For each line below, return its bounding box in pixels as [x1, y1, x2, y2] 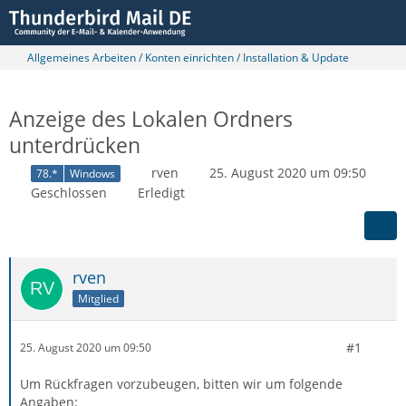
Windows [70, 165, 115, 181]
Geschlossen [31, 183, 107, 201]
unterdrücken [9, 130, 140, 159]
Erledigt [138, 183, 185, 201]
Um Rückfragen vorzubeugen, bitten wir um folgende [20, 374, 343, 392]
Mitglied [78, 290, 119, 306]
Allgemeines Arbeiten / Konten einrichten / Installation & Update [27, 50, 349, 65]
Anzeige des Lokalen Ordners [9, 104, 293, 133]
